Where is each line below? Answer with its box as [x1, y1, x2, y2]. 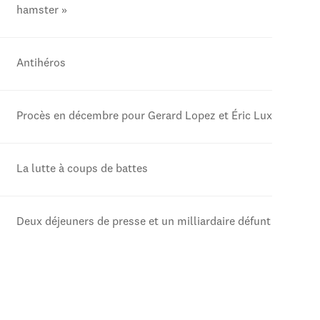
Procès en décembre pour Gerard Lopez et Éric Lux [16, 111, 272, 123]
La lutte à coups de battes [16, 164, 148, 176]
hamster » [16, 5, 67, 17]
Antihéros [16, 58, 66, 70]
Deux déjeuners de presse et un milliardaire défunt [16, 216, 271, 229]
